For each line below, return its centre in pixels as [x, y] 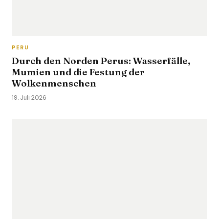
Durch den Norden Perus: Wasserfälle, [101, 61]
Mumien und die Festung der [78, 72]
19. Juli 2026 [29, 98]
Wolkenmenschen [54, 83]
